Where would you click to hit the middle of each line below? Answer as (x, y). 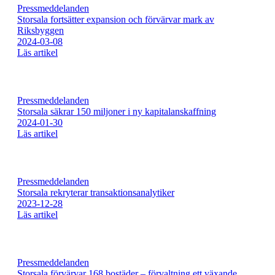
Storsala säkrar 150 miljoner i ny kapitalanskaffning (117, 112)
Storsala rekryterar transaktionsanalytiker (96, 193)
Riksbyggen (41, 31)
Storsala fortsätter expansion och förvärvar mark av (116, 20)
